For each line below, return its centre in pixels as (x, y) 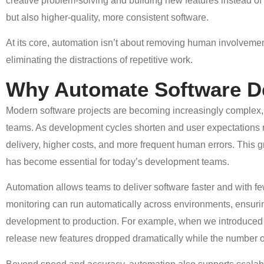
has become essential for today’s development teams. (118, 161)
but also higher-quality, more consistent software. (107, 17)
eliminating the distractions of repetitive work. (99, 60)
